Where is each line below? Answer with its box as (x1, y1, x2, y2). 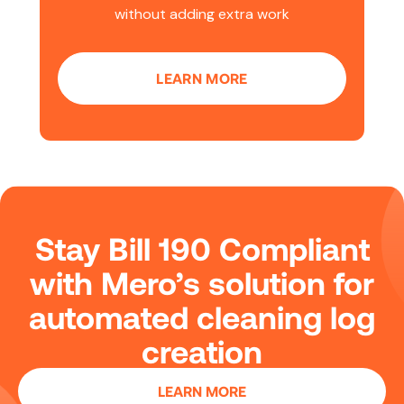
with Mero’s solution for (30, 263, 374, 301)
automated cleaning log (29, 298, 375, 335)
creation (142, 332, 262, 370)
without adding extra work (115, 5, 289, 23)
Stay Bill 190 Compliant (34, 229, 370, 267)
